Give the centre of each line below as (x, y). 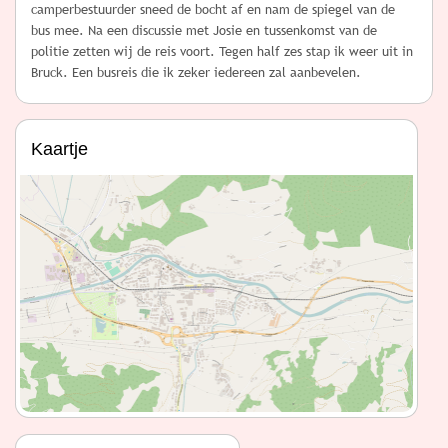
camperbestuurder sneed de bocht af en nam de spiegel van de (213, 10)
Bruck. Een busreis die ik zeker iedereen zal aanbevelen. (196, 73)
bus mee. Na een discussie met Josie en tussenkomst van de (204, 31)
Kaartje (59, 149)
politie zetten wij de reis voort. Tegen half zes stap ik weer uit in (222, 52)
